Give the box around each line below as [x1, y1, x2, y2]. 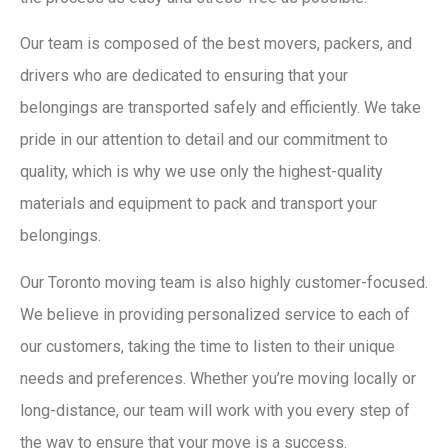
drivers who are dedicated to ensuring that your [20, 66, 348, 86]
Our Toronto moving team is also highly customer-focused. [20, 272, 428, 292]
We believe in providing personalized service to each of [20, 304, 410, 324]
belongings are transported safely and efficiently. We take [20, 98, 421, 118]
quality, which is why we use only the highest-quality [20, 162, 383, 182]
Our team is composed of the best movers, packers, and [20, 34, 412, 54]
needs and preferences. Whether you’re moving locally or [20, 368, 416, 388]
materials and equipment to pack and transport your [20, 194, 377, 214]
